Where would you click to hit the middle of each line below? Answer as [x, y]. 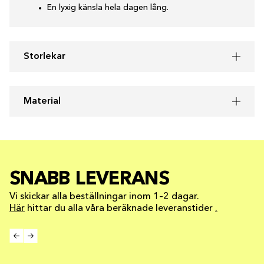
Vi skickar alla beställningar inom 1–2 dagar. [104, 197]
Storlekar [44, 57]
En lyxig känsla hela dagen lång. [108, 8]
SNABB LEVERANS [90, 180]
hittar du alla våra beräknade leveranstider [120, 209]
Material [42, 101]
